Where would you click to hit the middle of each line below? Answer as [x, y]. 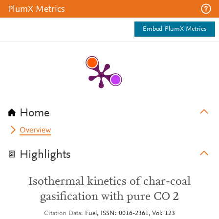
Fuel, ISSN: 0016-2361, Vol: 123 [130, 214]
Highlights [45, 155]
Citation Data [63, 214]
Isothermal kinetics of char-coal [109, 182]
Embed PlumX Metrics [175, 29]
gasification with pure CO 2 [109, 197]
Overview [35, 131]
